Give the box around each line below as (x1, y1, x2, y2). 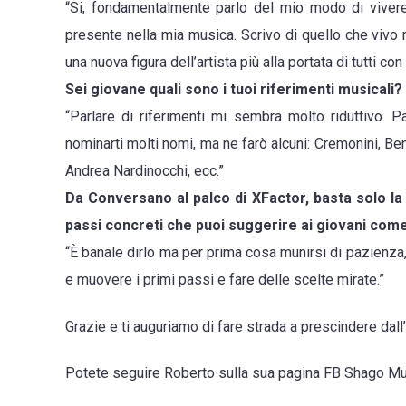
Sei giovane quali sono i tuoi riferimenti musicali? (65, 81, 402, 99)
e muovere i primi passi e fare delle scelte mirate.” (65, 271, 384, 289)
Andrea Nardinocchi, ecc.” (65, 162, 224, 180)
